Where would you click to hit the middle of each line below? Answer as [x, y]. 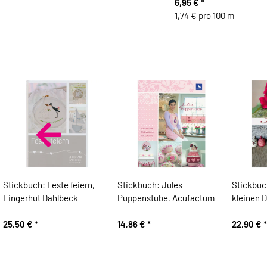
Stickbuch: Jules [150, 185]
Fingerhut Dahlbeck [40, 198]
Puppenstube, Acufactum [166, 198]
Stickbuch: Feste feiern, [49, 185]
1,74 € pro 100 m [204, 16]
